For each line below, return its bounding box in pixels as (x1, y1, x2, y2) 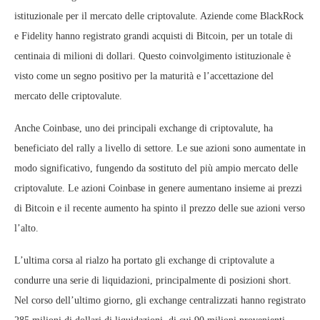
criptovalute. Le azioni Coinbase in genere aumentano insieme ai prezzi (14, 183, 302, 194)
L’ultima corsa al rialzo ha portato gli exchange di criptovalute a (14, 255, 274, 266)
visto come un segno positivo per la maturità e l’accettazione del (14, 71, 274, 81)
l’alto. (14, 223, 39, 234)
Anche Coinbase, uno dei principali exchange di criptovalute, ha (14, 123, 273, 134)
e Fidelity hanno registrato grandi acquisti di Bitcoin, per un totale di (14, 31, 293, 41)
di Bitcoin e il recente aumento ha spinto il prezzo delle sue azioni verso (14, 203, 305, 214)
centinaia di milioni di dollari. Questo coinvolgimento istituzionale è (14, 51, 291, 61)
